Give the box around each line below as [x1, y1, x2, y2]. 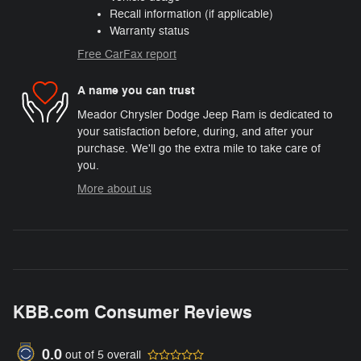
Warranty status [110, 23, 189, 38]
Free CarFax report [77, 47, 176, 61]
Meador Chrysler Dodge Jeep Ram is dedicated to [77, 107, 333, 122]
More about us [77, 181, 151, 196]
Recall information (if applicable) [110, 6, 273, 21]
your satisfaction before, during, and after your [77, 124, 313, 139]
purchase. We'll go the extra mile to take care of [77, 141, 321, 156]
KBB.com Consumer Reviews [13, 301, 252, 324]
